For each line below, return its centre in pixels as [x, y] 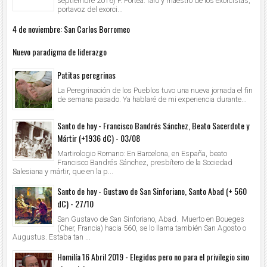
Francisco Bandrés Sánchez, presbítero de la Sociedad [145, 163]
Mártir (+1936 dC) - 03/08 [99, 138]
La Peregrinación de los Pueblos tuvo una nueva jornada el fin [155, 91]
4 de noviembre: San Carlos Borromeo [71, 29]
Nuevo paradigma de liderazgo [60, 52]
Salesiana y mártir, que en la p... [63, 172]
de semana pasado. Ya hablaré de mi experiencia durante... [152, 100]
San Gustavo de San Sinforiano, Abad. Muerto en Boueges [151, 219]
